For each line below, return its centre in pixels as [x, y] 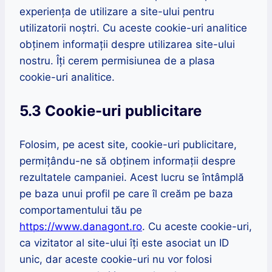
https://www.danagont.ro [81, 227]
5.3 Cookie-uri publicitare [110, 111]
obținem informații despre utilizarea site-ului [127, 45]
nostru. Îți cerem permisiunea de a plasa [117, 61]
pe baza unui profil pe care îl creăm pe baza [126, 194]
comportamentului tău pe [81, 210]
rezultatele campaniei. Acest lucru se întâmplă [132, 178]
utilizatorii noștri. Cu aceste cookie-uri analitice [133, 28]
